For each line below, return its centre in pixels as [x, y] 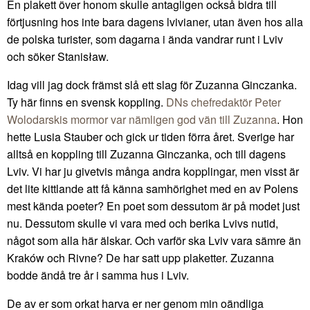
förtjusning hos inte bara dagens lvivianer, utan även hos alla [155, 22]
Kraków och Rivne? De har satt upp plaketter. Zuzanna [140, 258]
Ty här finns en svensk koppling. [86, 102]
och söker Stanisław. [58, 57]
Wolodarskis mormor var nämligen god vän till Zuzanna [142, 120]
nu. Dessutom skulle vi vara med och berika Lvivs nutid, [143, 224]
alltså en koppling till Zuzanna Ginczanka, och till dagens [146, 154]
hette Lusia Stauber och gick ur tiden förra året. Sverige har [151, 137]
